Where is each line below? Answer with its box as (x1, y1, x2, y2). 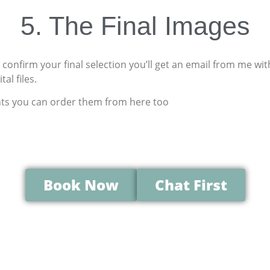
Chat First (154, 174, 227, 195)
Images (164, 11, 250, 40)
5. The (20, 11, 93, 40)
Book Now (43, 174, 119, 195)
